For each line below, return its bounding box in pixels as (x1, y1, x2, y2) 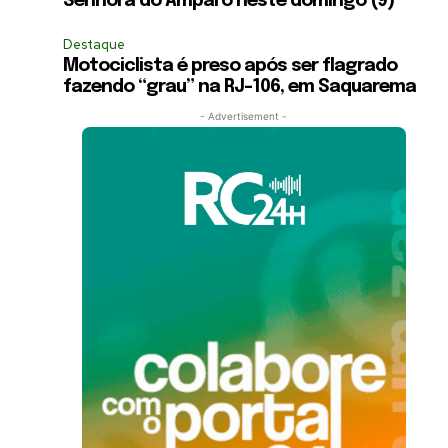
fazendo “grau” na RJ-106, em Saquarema (63, 77, 417, 96)
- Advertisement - (200, 109, 288, 122)
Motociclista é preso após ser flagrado (63, 56, 398, 75)
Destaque (63, 35, 126, 53)
